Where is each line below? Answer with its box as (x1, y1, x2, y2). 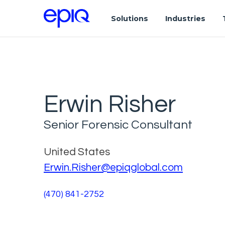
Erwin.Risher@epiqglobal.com (44, 162, 183, 173)
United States (44, 146, 110, 157)
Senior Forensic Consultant (44, 118, 192, 131)
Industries (165, 14, 205, 23)
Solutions (110, 14, 148, 23)
